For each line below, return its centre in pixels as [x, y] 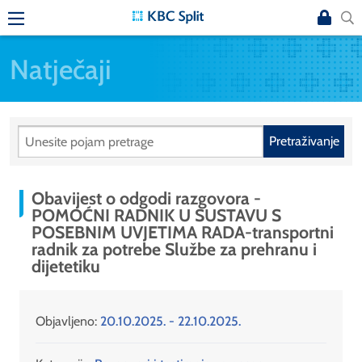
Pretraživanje [304, 141]
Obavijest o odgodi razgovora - [146, 198]
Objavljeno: [68, 322]
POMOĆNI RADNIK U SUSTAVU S [156, 215]
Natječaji [61, 69]
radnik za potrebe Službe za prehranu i [174, 249]
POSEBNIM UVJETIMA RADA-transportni [183, 232]
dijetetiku [66, 266]
